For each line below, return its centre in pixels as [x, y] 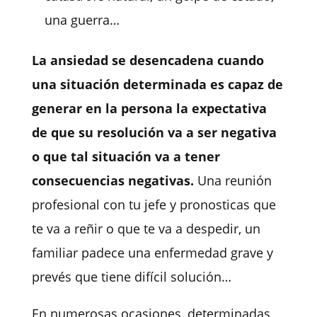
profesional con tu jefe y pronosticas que [154, 205]
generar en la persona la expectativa [149, 109]
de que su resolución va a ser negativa [154, 133]
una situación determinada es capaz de [157, 85]
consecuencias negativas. [113, 181]
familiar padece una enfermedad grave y [152, 253]
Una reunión [232, 181]
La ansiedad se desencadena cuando [148, 60]
